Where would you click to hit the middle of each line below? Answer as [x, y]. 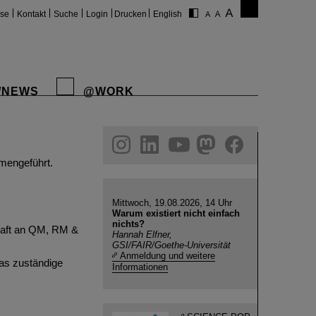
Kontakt [31, 14]
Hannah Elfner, [142, 235]
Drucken [130, 14]
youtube [45, 140]
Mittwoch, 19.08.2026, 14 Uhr [172, 203]
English [168, 14]
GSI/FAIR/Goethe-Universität [171, 245]
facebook [104, 140]
